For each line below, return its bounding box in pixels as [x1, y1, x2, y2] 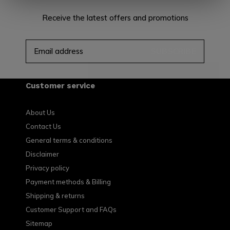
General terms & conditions [26, 136, 112, 144]
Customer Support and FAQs [26, 205, 117, 214]
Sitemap [26, 219, 52, 227]
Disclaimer [26, 149, 59, 158]
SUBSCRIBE [151, 46, 196, 56]
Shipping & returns [26, 191, 85, 200]
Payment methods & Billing [26, 177, 111, 186]
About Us [26, 108, 55, 117]
